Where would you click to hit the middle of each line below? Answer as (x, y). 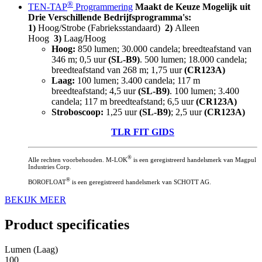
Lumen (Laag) (31, 249)
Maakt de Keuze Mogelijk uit (193, 7)
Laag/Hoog (84, 39)
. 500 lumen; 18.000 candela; (193, 60)
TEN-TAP (48, 7)
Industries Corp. (50, 167)
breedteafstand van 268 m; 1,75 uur (118, 70)
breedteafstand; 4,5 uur (95, 91)
